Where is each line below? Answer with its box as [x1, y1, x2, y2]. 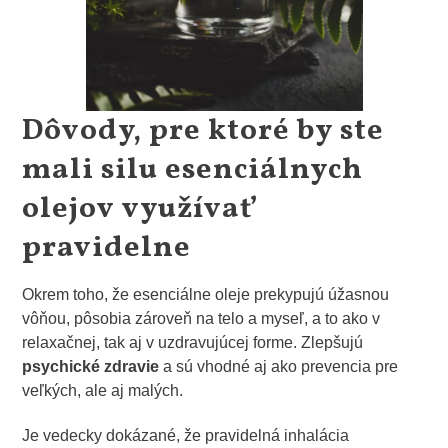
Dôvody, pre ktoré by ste [22, 109, 385, 152]
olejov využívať [22, 187, 258, 230]
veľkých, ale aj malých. [22, 381, 184, 399]
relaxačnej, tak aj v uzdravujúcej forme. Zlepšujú [22, 333, 364, 351]
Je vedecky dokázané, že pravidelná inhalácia [22, 426, 350, 444]
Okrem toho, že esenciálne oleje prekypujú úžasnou [22, 285, 390, 303]
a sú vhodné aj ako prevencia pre [163, 357, 399, 375]
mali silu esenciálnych [22, 148, 364, 191]
